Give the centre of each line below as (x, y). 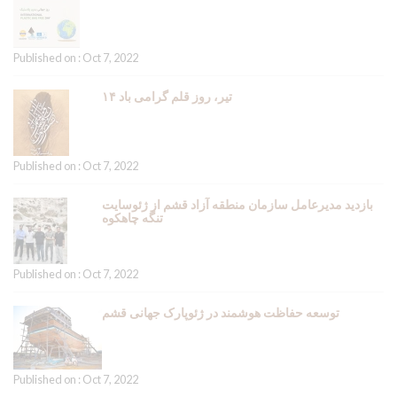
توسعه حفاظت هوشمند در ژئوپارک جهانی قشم (221, 312)
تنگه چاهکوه (132, 218)
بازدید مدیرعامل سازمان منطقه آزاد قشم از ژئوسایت (237, 204)
